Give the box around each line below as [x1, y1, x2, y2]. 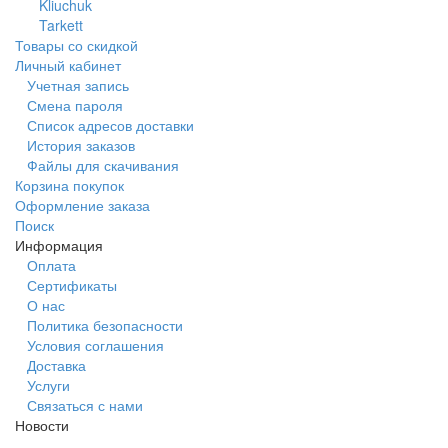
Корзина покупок [15, 174, 124, 195]
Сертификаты [27, 274, 117, 295]
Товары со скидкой [15, 34, 138, 55]
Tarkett [39, 14, 83, 35]
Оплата [27, 254, 76, 275]
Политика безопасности [27, 314, 183, 335]
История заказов [27, 134, 135, 155]
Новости [15, 414, 69, 435]
